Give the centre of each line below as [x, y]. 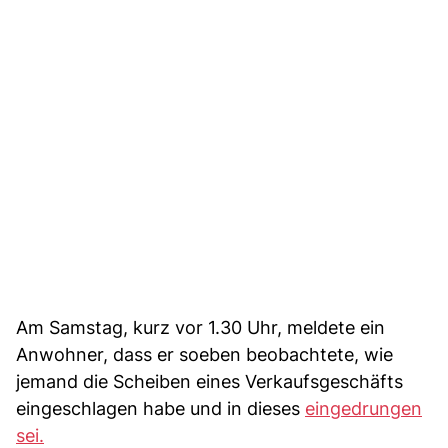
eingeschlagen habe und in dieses [160, 408]
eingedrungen [363, 408]
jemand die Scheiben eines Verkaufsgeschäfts [209, 381]
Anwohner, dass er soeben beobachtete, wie [204, 354]
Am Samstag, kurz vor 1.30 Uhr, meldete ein [200, 327]
